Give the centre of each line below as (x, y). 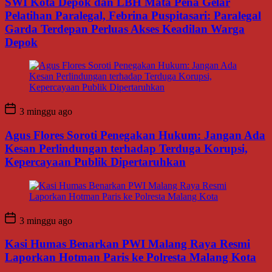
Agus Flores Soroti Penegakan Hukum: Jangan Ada (135, 135)
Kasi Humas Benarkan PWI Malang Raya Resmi (127, 244)
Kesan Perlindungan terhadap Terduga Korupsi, (126, 149)
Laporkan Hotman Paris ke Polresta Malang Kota (131, 257)
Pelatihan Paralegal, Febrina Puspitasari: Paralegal (133, 15)
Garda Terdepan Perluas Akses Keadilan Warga (125, 29)
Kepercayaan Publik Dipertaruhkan (95, 162)
